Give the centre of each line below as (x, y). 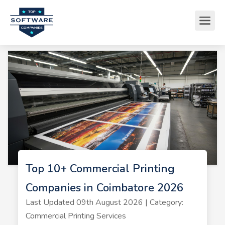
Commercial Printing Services (76, 216)
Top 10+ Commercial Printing (100, 168)
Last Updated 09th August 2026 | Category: (104, 202)
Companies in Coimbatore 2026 (104, 188)
